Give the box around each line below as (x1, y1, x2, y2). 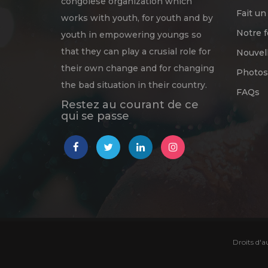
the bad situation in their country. (61, 79, 207, 90)
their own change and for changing (61, 62, 214, 74)
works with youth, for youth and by (61, 12, 213, 23)
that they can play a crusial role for (61, 45, 211, 57)
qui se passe (61, 109, 129, 123)
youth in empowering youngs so (61, 29, 202, 40)
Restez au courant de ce (61, 98, 199, 111)
